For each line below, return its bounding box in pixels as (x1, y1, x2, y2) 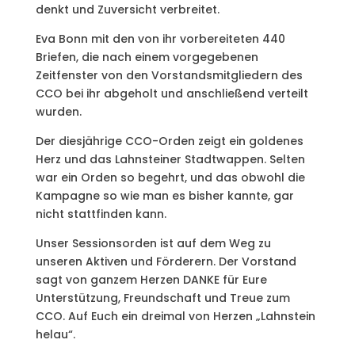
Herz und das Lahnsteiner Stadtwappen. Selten (35, 151, 305, 167)
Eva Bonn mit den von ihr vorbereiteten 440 (35, 30, 285, 47)
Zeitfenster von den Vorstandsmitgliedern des (35, 67, 303, 83)
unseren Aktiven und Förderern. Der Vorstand (35, 253, 296, 269)
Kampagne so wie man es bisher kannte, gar (35, 187, 294, 204)
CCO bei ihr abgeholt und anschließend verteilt (35, 85, 308, 101)
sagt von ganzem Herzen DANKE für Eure (35, 271, 267, 288)
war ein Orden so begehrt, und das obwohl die (35, 169, 305, 185)
